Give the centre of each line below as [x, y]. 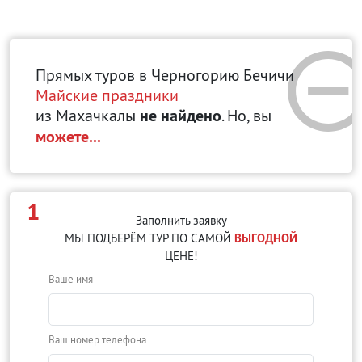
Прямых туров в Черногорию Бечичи [165, 75]
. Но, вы [246, 115]
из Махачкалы [88, 115]
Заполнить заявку [181, 220]
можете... [68, 137]
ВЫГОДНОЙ [266, 238]
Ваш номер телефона [97, 339]
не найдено [181, 116]
